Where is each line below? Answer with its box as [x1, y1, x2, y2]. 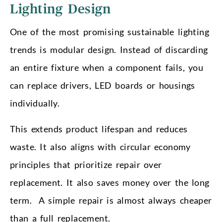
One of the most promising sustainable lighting [10, 26, 209, 38]
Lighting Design [10, 3, 111, 16]
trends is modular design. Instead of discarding [10, 44, 208, 55]
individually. [10, 98, 60, 109]
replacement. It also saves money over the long [10, 177, 210, 188]
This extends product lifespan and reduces [10, 123, 188, 135]
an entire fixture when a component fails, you [10, 62, 204, 73]
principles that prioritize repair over [10, 159, 162, 170]
